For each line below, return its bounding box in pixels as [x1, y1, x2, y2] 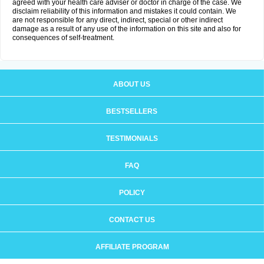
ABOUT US [113, 80, 150, 88]
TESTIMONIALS [105, 134, 158, 143]
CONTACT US [108, 216, 155, 224]
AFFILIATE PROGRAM [95, 243, 169, 251]
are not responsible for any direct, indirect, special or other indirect [12, 16, 223, 24]
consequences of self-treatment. [12, 34, 114, 42]
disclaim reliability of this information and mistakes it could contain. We [12, 7, 236, 15]
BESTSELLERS [106, 107, 157, 115]
